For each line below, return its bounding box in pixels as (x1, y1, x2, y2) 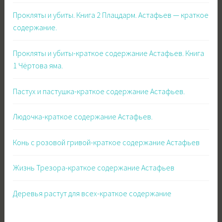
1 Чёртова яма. (13, 60, 63, 71)
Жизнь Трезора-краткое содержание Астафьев (13, 163, 175, 173)
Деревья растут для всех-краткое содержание (13, 188, 172, 198)
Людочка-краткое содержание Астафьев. (13, 111, 153, 122)
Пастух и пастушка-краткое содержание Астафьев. (13, 86, 185, 96)
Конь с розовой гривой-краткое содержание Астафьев (13, 137, 200, 147)
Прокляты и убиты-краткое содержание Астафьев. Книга (13, 48, 205, 58)
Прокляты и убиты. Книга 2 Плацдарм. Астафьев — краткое (13, 10, 209, 20)
